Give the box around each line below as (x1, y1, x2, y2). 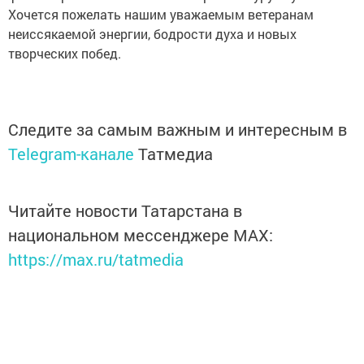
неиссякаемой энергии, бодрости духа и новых (8, 25, 297, 42)
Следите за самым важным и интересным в (8, 119, 347, 140)
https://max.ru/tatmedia (8, 249, 184, 270)
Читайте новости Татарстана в (8, 200, 242, 221)
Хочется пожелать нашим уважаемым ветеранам (8, 6, 314, 23)
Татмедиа (138, 143, 213, 164)
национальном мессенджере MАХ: (8, 224, 273, 245)
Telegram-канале (8, 143, 134, 164)
